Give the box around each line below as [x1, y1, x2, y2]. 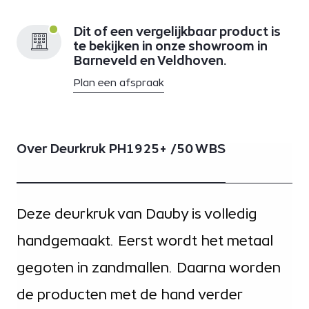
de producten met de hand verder [17, 286, 242, 303]
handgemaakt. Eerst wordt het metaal [17, 232, 273, 250]
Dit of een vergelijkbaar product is [73, 24, 281, 39]
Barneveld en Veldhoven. [73, 53, 227, 68]
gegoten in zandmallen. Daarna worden [17, 259, 281, 277]
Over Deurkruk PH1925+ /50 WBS [17, 141, 226, 157]
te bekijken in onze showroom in [73, 39, 268, 54]
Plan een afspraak [73, 77, 164, 89]
